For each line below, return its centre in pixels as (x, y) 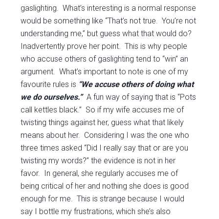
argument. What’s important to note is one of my (105, 72)
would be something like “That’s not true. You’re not (109, 21)
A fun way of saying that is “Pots (140, 97)
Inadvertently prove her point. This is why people (104, 46)
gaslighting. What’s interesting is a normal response (109, 8)
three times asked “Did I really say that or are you (105, 148)
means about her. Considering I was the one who (105, 135)
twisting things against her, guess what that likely (102, 122)
